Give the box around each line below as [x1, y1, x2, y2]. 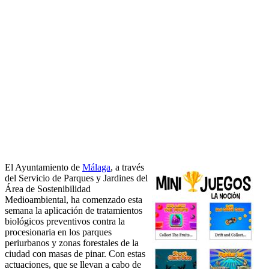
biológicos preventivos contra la [5, 216, 125, 227]
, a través [110, 162, 144, 173]
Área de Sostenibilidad [5, 184, 91, 195]
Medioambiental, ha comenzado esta [5, 195, 142, 205]
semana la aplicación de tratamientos [5, 205, 142, 216]
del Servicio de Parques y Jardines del [5, 173, 148, 184]
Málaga [82, 162, 110, 173]
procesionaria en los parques [5, 227, 112, 238]
